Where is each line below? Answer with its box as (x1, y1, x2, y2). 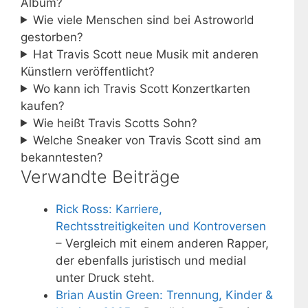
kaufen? (21, 98, 65, 113)
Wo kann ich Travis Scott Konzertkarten (33, 81, 251, 96)
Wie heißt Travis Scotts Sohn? (33, 115, 198, 130)
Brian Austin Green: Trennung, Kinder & (56, 287, 273, 302)
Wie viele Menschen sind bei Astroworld (33, 12, 255, 27)
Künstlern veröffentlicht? (21, 64, 155, 78)
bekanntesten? (21, 150, 103, 164)
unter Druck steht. (56, 270, 155, 285)
